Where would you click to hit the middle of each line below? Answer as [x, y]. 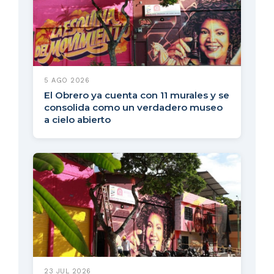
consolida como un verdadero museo [133, 108]
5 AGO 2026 [67, 81]
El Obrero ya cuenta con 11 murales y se [137, 95]
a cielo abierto [77, 120]
